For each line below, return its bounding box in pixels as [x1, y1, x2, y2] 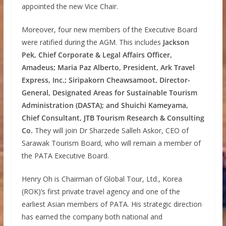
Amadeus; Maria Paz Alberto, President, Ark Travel [21, 62, 195, 72]
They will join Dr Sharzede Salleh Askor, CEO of [32, 125, 189, 135]
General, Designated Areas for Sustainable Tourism [21, 87, 197, 97]
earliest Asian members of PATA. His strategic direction [21, 199, 202, 209]
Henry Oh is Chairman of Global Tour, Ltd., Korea [21, 174, 182, 184]
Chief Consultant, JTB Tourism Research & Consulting [21, 112, 204, 123]
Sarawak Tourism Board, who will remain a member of [21, 138, 201, 148]
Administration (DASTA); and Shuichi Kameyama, [21, 100, 188, 110]
